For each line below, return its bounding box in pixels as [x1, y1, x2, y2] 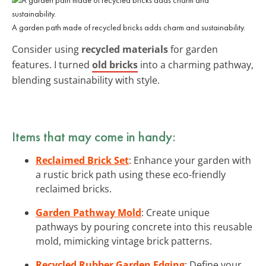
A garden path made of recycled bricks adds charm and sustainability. [12, 21, 245, 33]
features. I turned [12, 58, 92, 71]
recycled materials [81, 42, 168, 56]
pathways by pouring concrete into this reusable [36, 220, 252, 233]
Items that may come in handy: [12, 127, 176, 145]
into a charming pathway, [138, 58, 254, 71]
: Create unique [141, 205, 210, 219]
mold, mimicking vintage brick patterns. [36, 234, 212, 248]
